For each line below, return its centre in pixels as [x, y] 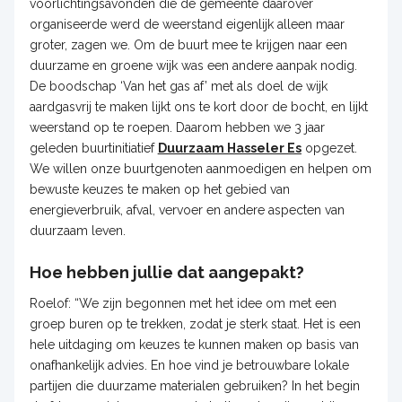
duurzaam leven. [79, 230]
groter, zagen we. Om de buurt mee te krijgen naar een [188, 44]
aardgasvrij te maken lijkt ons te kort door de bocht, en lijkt [198, 106]
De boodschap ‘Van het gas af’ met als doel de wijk [178, 86]
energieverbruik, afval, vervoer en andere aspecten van [187, 210]
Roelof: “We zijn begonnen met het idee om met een [183, 303]
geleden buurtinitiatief [93, 148]
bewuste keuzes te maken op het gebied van [159, 189]
